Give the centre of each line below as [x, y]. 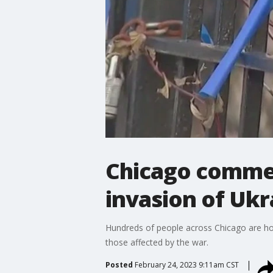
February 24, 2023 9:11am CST [186, 264]
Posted [119, 264]
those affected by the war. [157, 242]
